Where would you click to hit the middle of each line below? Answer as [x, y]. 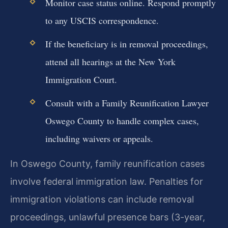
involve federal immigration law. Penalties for [107, 182]
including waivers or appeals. [99, 139]
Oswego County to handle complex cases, [122, 121]
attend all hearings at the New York [110, 61]
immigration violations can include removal [102, 199]
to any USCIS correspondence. [102, 20]
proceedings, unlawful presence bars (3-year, [108, 217]
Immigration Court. [81, 79]
